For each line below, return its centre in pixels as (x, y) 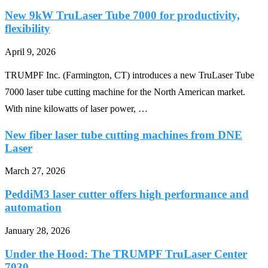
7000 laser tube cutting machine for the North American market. (125, 92)
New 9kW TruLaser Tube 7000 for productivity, (122, 16)
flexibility (28, 29)
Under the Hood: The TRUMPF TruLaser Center (126, 254)
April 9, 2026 (30, 51)
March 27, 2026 (35, 171)
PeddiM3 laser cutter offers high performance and (127, 194)
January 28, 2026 (37, 230)
